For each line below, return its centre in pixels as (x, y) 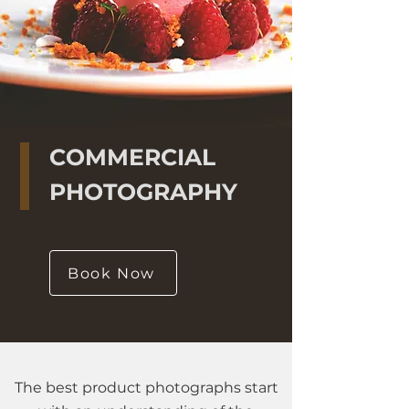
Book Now (111, 273)
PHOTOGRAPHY (143, 192)
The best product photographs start (146, 388)
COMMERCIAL (132, 157)
